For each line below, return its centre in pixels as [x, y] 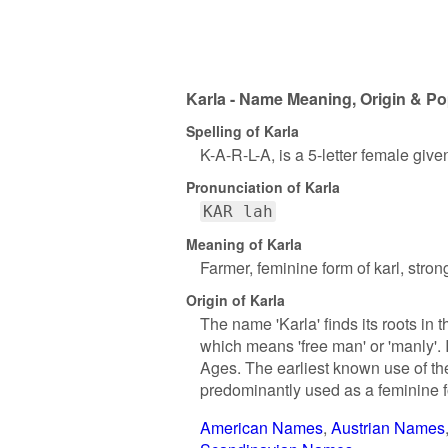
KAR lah [238, 211]
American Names [261, 427]
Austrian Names [388, 427]
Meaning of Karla [244, 243]
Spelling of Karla [242, 130]
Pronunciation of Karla [263, 186]
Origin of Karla [235, 299]
